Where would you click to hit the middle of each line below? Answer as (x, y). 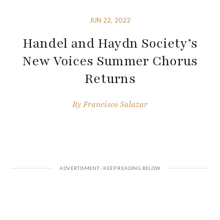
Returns (110, 79)
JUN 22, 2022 (110, 20)
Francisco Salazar (115, 104)
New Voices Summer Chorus (110, 61)
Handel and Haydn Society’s (110, 43)
